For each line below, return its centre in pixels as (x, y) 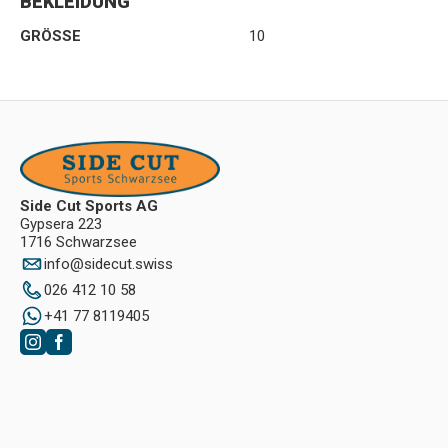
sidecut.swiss (128, 263)
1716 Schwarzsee (78, 241)
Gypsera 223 (61, 223)
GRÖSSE (50, 36)
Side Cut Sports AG (89, 205)
